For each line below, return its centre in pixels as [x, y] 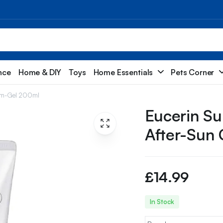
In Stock [162, 202]
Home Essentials [123, 72]
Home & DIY [40, 72]
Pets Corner [193, 72]
